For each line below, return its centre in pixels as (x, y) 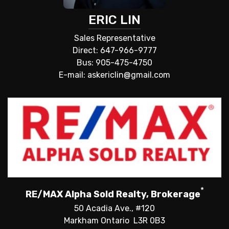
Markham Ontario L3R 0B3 (114, 221)
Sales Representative (114, 38)
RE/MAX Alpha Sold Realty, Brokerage (113, 194)
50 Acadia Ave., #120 (114, 209)
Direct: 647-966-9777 (114, 51)
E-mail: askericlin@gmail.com (114, 75)
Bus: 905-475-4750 (114, 63)
